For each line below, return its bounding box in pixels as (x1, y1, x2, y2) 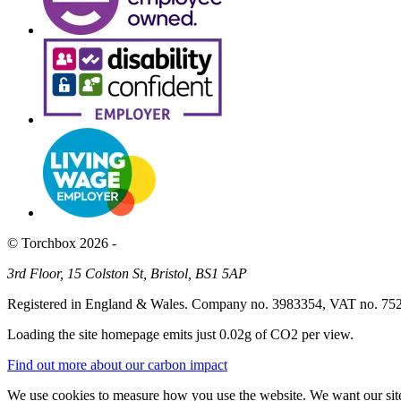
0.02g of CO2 (219, 326, 298, 342)
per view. (298, 326, 354, 342)
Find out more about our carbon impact (7, 356, 227, 372)
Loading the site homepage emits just (7, 326, 219, 342)
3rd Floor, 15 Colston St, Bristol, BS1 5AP (7, 265, 247, 281)
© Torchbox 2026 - (7, 235, 116, 251)
